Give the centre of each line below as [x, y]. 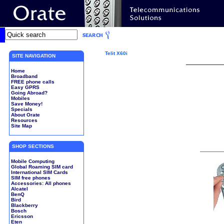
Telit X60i [116, 53]
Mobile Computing [32, 161]
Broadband [24, 76]
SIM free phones [30, 178]
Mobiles [20, 98]
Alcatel [19, 189]
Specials [21, 109]
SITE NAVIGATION [32, 56]
